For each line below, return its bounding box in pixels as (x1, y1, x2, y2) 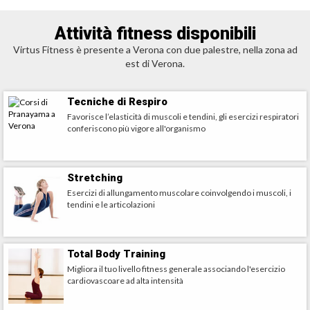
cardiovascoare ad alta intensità (67, 275, 183, 286)
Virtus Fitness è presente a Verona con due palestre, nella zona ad (12, 44, 298, 55)
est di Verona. (125, 57, 185, 69)
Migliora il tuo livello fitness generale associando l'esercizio (67, 264, 285, 274)
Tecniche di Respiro (67, 95, 167, 108)
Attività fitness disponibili (54, 24, 256, 44)
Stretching (67, 172, 122, 184)
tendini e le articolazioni (67, 199, 155, 210)
